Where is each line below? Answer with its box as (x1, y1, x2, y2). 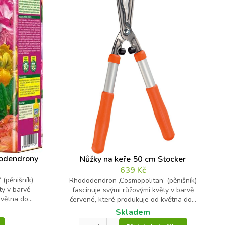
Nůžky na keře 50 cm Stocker (80, 154, 186, 165)
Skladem (116, 207, 151, 218)
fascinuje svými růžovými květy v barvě (72, 185, 194, 195)
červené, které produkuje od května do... (69, 195, 196, 205)
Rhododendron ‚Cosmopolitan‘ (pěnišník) (69, 176, 197, 186)
